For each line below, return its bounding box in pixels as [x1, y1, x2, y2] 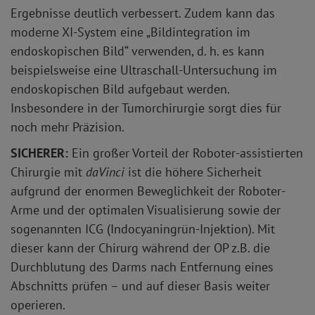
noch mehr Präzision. [11, 119, 124, 136]
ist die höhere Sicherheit [124, 164, 262, 181]
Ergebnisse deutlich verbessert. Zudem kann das [11, 5, 275, 22]
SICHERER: [11, 145, 72, 162]
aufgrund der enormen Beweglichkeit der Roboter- [11, 183, 285, 200]
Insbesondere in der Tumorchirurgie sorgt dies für [11, 100, 281, 117]
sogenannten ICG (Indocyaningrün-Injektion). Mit [11, 221, 275, 238]
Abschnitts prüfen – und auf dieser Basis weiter [11, 278, 270, 295]
